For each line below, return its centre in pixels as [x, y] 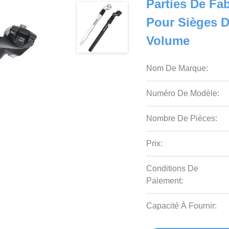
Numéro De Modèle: [183, 93]
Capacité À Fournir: [182, 206]
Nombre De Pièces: [182, 118]
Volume [168, 41]
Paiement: [165, 181]
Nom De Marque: [177, 68]
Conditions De [173, 168]
